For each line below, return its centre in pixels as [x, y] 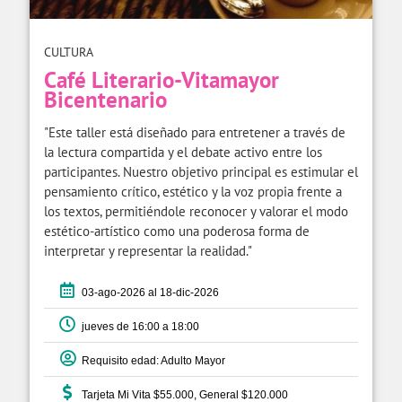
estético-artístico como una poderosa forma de [177, 231]
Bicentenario [105, 99]
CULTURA [69, 52]
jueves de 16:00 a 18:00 [138, 326]
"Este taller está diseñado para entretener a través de [195, 132]
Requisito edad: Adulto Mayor [151, 360]
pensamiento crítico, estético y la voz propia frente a [193, 191]
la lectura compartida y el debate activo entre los [183, 152]
